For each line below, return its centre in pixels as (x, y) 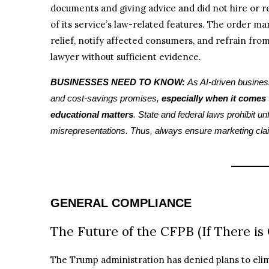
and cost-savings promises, (106, 98)
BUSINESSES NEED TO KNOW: (119, 82)
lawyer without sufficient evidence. (126, 57)
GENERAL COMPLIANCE (121, 203)
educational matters (92, 114)
